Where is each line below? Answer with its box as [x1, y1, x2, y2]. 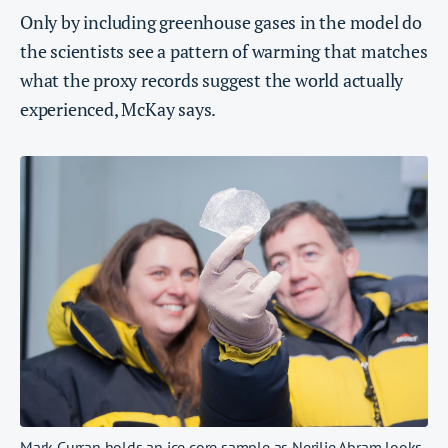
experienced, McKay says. [20, 96, 217, 121]
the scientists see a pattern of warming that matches [20, 38, 428, 63]
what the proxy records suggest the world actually [20, 67, 404, 92]
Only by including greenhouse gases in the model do [20, 9, 422, 34]
